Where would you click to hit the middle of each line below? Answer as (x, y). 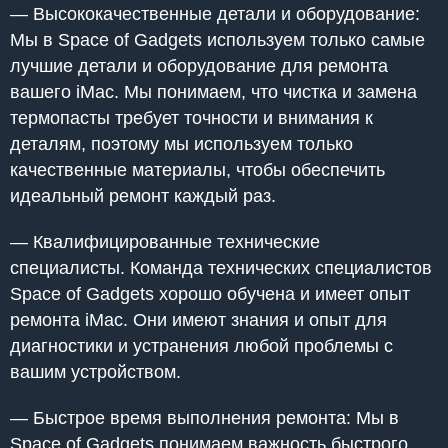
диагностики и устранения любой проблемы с (201, 345)
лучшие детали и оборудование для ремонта (199, 65)
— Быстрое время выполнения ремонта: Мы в (204, 417)
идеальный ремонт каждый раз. (143, 195)
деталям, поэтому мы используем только (181, 143)
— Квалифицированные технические (165, 241)
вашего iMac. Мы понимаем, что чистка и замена (213, 91)
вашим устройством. (95, 371)
